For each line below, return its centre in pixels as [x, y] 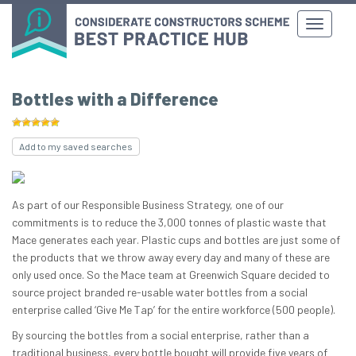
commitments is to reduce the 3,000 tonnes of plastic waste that [169, 222]
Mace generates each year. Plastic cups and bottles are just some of [176, 240]
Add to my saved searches [76, 147]
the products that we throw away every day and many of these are [171, 257]
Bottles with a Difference [115, 99]
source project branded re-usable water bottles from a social [160, 292]
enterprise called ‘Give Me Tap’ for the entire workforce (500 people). [174, 310]
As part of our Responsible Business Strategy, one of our [148, 205]
